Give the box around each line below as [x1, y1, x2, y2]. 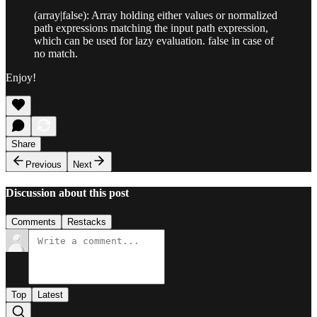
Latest [38, 289, 63, 301]
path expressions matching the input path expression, [34, 21, 268, 34]
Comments [11, 217, 56, 228]
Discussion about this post [6, 187, 129, 200]
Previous [25, 158, 62, 170]
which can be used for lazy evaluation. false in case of [34, 34, 274, 47]
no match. [34, 47, 78, 59]
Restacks [67, 217, 106, 228]
